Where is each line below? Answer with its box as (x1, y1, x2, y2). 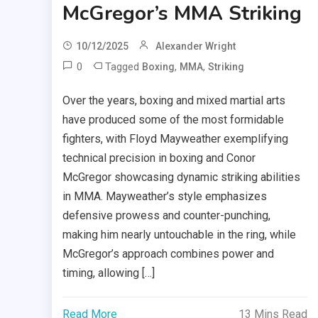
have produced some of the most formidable (62, 112, 285, 126)
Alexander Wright (155, 40, 236, 52)
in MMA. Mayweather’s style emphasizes (62, 189, 268, 203)
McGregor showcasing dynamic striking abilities (62, 170, 301, 184)
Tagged (105, 60, 143, 73)
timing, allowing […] (62, 265, 155, 280)
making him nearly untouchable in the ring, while (62, 227, 297, 241)
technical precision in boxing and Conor (62, 150, 256, 165)
